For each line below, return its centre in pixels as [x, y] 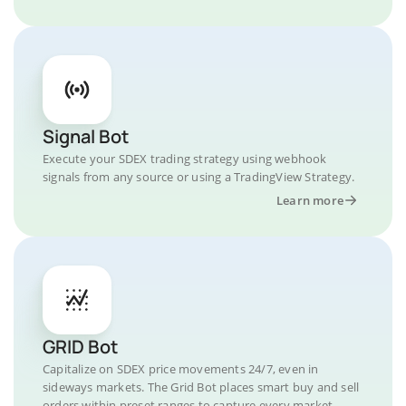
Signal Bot [86, 136]
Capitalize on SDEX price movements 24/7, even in [181, 368]
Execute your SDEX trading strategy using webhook [185, 158]
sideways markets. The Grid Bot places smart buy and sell [201, 387]
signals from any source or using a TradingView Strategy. [199, 176]
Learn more [310, 200]
